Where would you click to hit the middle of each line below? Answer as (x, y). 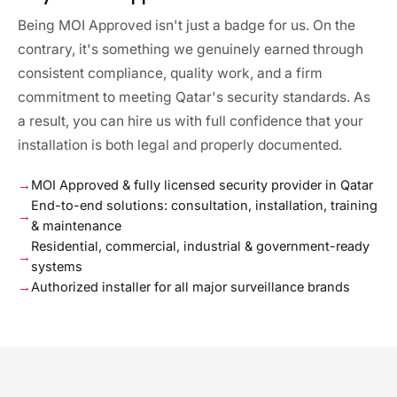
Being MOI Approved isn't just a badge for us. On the (187, 25)
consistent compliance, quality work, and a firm (170, 73)
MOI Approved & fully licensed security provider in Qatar (202, 185)
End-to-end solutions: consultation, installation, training (204, 205)
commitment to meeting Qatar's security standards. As (194, 97)
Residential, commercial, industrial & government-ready (200, 246)
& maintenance (76, 226)
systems (57, 266)
